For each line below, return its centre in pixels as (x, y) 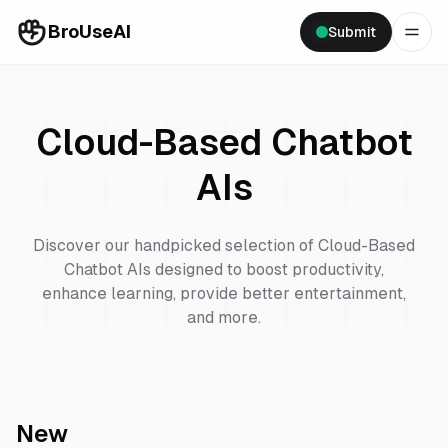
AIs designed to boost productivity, (253, 269)
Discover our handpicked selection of (175, 245)
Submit (352, 32)
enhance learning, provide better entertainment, (224, 293)
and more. (224, 317)
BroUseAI (89, 31)
